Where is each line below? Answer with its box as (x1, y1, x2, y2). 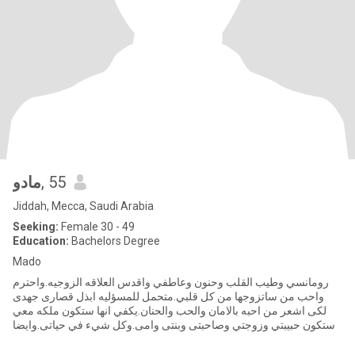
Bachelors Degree (69, 235, 160, 247)
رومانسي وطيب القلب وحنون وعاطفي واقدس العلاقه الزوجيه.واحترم (13, 276, 329, 288)
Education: (13, 235, 69, 247)
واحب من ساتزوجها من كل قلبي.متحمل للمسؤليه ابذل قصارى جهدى (13, 290, 324, 303)
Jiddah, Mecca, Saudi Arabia (13, 200, 154, 212)
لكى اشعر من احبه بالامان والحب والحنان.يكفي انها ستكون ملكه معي (13, 304, 326, 317)
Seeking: (13, 220, 59, 233)
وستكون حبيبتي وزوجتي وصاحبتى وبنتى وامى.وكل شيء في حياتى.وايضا (13, 319, 341, 331)
